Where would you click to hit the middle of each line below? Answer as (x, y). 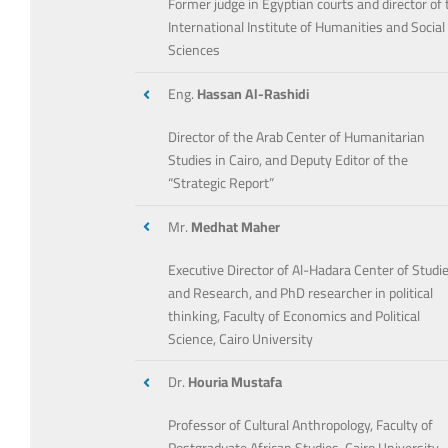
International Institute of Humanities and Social (307, 27)
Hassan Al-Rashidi (253, 94)
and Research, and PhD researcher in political (301, 292)
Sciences (194, 50)
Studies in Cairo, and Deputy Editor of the (288, 160)
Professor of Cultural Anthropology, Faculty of (301, 425)
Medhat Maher (236, 226)
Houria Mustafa (235, 382)
